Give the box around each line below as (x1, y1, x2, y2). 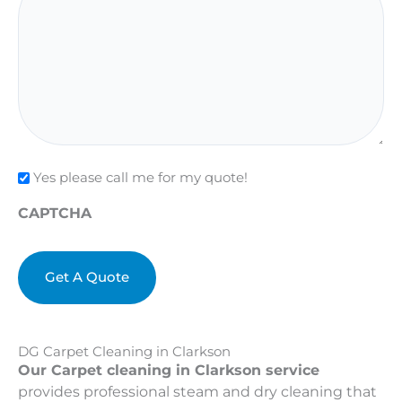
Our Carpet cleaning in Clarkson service (18, 362, 319, 380)
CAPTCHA (18, 205, 92, 223)
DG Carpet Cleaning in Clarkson (18, 344, 231, 361)
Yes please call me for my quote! (33, 169, 248, 187)
